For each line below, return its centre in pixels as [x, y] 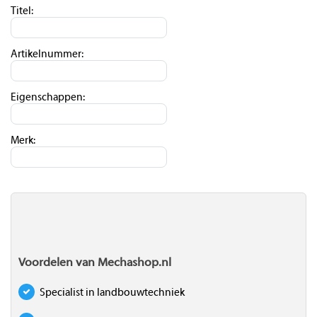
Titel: [22, 11]
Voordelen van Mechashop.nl [95, 263]
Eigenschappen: [48, 98]
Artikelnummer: [47, 54]
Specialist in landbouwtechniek [112, 293]
